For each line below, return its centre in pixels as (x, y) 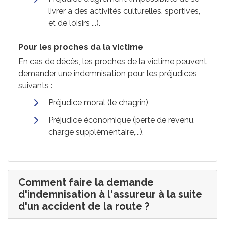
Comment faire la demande (86, 182)
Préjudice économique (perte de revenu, (122, 120)
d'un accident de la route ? (84, 206)
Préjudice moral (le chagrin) (98, 103)
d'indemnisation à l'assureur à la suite (110, 194)
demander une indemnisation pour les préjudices (107, 74)
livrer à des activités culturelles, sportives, (124, 11)
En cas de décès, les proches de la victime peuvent (113, 62)
